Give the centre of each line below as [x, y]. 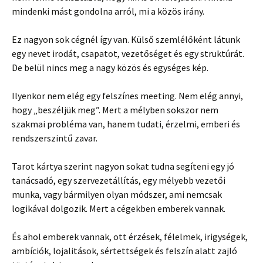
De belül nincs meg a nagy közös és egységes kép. [110, 67]
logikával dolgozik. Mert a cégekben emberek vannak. [119, 208]
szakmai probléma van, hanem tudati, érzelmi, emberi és [126, 124]
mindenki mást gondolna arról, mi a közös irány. [108, 11]
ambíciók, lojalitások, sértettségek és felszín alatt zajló [124, 250]
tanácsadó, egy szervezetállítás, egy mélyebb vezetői [119, 180]
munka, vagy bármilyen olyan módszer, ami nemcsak [117, 194]
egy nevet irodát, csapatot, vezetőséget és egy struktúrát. [128, 53]
